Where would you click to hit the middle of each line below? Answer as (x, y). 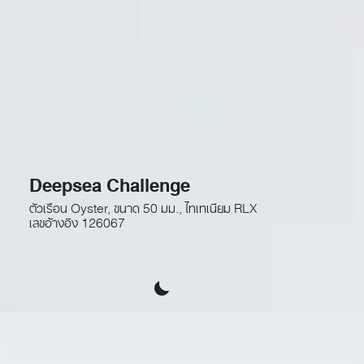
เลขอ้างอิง (53, 219)
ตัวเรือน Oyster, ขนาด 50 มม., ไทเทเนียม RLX (143, 204)
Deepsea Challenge (109, 180)
